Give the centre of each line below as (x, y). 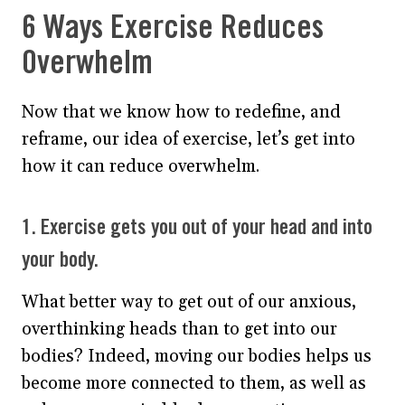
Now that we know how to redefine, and (181, 112)
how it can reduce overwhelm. (141, 166)
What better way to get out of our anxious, (189, 301)
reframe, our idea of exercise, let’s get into (188, 139)
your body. (60, 260)
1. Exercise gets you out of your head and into (197, 228)
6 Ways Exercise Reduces (173, 28)
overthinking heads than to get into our (179, 329)
